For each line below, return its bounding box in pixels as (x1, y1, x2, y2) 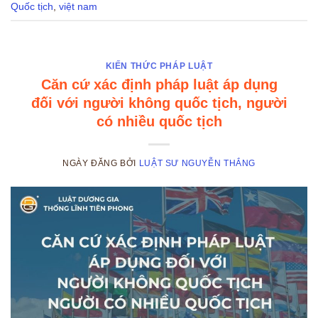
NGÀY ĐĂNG (62, 158, 121, 168)
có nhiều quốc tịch (96, 114, 222, 130)
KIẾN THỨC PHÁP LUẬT (105, 61, 213, 71)
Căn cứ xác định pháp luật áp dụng (40, 77, 278, 93)
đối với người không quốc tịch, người (31, 95, 287, 111)
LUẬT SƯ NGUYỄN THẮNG (138, 158, 256, 168)
